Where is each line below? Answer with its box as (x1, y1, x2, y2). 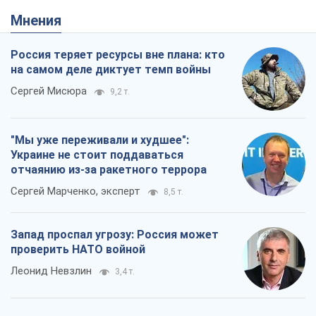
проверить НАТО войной (11, 243, 145, 257)
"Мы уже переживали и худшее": (11, 133, 189, 147)
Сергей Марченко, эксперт (11, 185, 140, 198)
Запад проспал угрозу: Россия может (11, 228, 219, 242)
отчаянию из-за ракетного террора (11, 163, 207, 177)
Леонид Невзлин (11, 265, 92, 278)
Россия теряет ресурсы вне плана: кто (11, 48, 225, 62)
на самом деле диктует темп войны (11, 63, 211, 77)
